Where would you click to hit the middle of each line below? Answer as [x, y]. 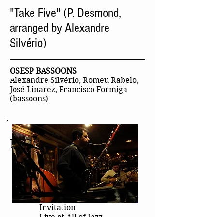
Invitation [57, 208]
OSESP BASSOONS [43, 71]
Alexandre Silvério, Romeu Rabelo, [74, 80]
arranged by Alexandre [60, 28]
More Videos [49, 144]
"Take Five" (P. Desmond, [65, 13]
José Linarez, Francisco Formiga [69, 90]
